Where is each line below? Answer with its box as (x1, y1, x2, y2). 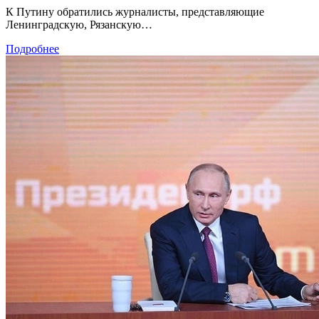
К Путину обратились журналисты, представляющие (6, 6, 264, 19)
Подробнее (6, 43, 59, 56)
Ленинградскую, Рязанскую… (6, 19, 152, 31)
